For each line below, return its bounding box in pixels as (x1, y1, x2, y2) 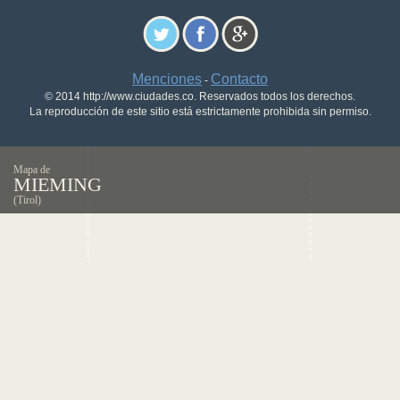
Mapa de (13, 163, 50, 176)
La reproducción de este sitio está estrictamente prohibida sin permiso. (29, 105, 371, 118)
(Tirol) (13, 194, 41, 206)
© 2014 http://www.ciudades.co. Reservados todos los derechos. (45, 90, 355, 103)
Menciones (132, 71, 202, 87)
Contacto (211, 71, 268, 87)
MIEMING (13, 173, 102, 196)
